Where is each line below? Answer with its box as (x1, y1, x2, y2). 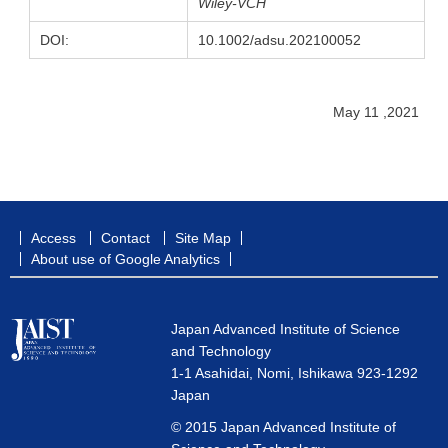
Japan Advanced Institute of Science (170, 321, 400, 338)
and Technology (170, 343, 271, 360)
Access (31, 230, 76, 247)
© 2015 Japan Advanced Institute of (170, 419, 396, 436)
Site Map (175, 230, 231, 247)
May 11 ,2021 (332, 104, 419, 121)
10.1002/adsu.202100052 (198, 32, 362, 49)
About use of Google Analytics (31, 251, 220, 268)
